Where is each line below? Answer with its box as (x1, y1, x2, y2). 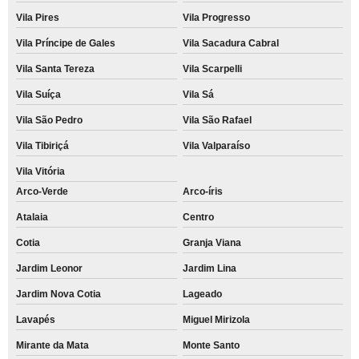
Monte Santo (182, 339, 240, 351)
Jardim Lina (182, 262, 236, 274)
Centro (182, 211, 214, 223)
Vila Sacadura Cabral (182, 37, 279, 49)
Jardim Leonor (16, 262, 83, 274)
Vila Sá (182, 88, 214, 100)
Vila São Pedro (16, 114, 83, 126)
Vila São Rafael (182, 114, 252, 126)
